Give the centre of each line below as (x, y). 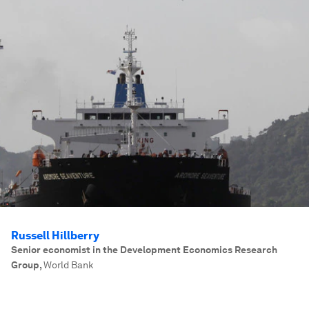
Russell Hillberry (55, 236)
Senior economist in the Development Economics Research (144, 250)
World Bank (68, 265)
